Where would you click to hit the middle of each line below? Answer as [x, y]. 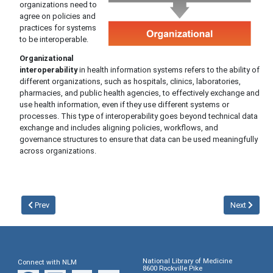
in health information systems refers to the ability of [168, 70]
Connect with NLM [47, 262]
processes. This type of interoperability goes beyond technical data [138, 116]
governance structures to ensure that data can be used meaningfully [138, 140]
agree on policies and [57, 16]
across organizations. [58, 151]
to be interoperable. [54, 39]
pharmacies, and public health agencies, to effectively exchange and [139, 93]
